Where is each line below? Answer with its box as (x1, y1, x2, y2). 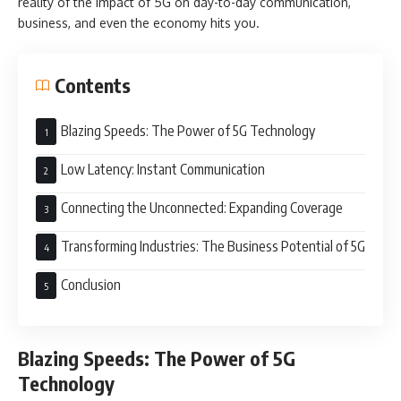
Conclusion (61, 275, 121, 294)
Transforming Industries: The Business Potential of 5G (61, 236, 365, 255)
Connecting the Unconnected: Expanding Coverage (61, 198, 343, 217)
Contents (55, 72, 131, 98)
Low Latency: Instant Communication (61, 159, 265, 178)
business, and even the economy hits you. (18, 15, 263, 30)
